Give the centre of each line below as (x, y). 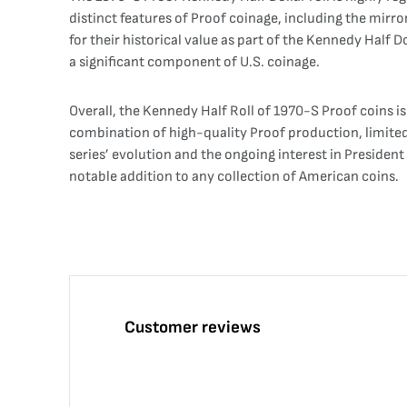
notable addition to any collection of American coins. (234, 177)
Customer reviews (193, 328)
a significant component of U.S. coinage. (194, 62)
